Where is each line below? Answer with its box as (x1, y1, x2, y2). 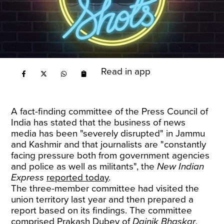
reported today (46, 172, 109, 183)
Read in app (101, 66, 151, 77)
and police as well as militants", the (11, 161, 157, 172)
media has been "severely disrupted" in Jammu (11, 128, 205, 139)
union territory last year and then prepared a (11, 194, 194, 205)
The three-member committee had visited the (11, 183, 199, 194)
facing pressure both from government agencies (11, 150, 210, 161)
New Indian (157, 161, 204, 172)
